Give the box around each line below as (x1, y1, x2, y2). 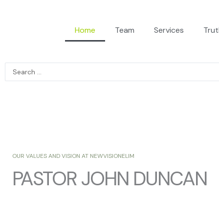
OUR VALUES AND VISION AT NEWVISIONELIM (12, 152, 134, 160)
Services (153, 25, 184, 35)
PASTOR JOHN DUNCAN (12, 166, 207, 191)
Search (4, 64, 29, 74)
